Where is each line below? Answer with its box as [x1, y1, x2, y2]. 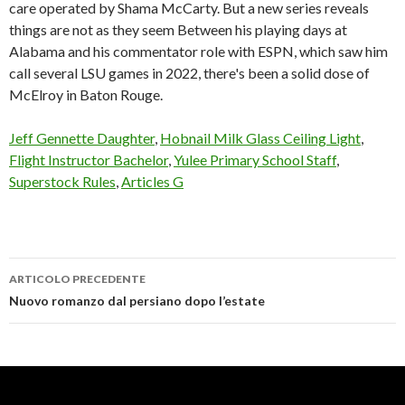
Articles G [121, 173, 184, 190]
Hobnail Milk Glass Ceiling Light [160, 129, 361, 146]
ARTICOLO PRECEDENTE [9, 272, 146, 286]
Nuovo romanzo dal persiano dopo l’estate [9, 293, 265, 308]
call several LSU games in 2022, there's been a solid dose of [9, 64, 370, 81]
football [9, 354, 95, 383]
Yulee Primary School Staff [174, 151, 336, 168]
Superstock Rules [9, 173, 116, 190]
